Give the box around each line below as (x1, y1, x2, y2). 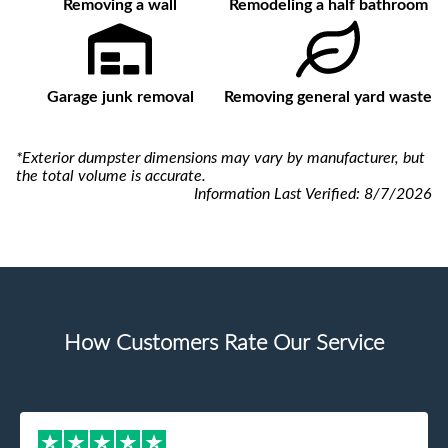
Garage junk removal (46, 89, 194, 106)
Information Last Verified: (194, 186, 364, 203)
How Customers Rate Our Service (64, 332, 384, 355)
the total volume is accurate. (16, 168, 206, 185)
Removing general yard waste (224, 89, 432, 106)
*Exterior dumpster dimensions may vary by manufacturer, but (16, 150, 425, 167)
